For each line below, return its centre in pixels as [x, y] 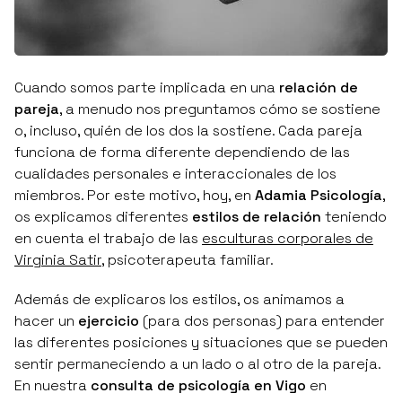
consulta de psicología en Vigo [198, 385]
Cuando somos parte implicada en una [147, 87]
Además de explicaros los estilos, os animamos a [179, 299]
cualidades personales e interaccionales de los [175, 173]
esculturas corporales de [288, 238]
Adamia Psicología [317, 195]
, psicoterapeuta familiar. [188, 259]
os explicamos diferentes [103, 216]
